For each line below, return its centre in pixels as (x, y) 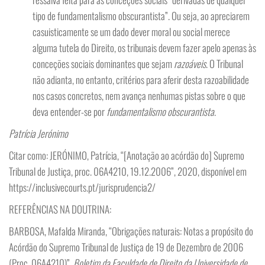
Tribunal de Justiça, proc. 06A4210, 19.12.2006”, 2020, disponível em (128, 171)
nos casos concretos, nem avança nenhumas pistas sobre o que (139, 96)
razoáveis (190, 64)
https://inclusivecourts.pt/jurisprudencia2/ (82, 187)
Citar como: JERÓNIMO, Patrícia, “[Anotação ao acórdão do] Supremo (127, 155)
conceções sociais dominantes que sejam (103, 64)
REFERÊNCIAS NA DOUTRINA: (60, 209)
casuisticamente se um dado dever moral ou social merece (131, 32)
